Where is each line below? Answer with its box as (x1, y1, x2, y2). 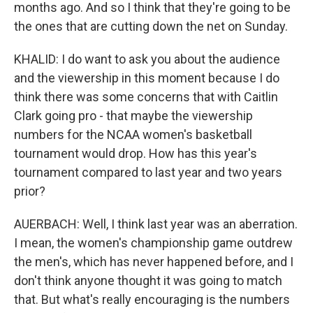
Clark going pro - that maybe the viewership (14, 108, 253, 123)
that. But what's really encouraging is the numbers (14, 292, 290, 307)
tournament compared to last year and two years (14, 165, 282, 180)
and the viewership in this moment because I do (14, 71, 279, 85)
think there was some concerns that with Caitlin (14, 89, 278, 104)
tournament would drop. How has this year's (14, 146, 257, 161)
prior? (14, 184, 45, 198)
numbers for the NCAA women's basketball (14, 127, 252, 142)
